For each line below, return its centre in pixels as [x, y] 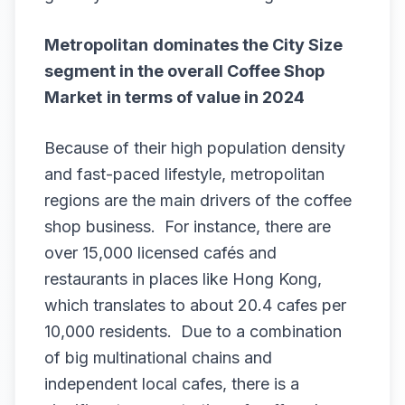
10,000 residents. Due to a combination [193, 331]
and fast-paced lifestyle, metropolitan [184, 174]
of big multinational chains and [158, 358]
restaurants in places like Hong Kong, [183, 279]
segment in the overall [136, 71]
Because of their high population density [195, 148]
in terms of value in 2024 [206, 97]
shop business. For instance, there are [188, 226]
